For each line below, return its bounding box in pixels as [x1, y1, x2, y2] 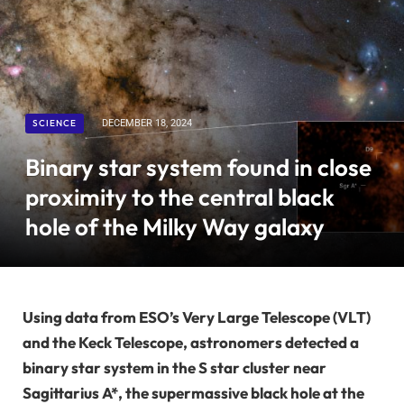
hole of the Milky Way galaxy [25, 212, 325, 243]
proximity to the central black [25, 182, 335, 213]
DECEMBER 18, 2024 [102, 117, 192, 130]
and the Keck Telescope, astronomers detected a [23, 333, 359, 353]
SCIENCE [32, 117, 77, 130]
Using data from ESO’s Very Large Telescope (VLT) [23, 308, 371, 327]
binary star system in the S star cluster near [23, 358, 326, 378]
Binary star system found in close [25, 152, 372, 183]
